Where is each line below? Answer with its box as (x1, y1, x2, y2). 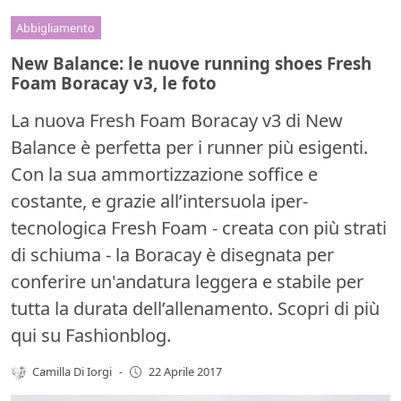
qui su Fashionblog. (11, 322, 171, 347)
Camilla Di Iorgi (32, 363, 113, 380)
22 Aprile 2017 (148, 363, 222, 380)
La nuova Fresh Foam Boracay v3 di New (11, 107, 343, 132)
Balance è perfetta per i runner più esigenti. (11, 134, 368, 159)
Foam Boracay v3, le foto (11, 71, 217, 94)
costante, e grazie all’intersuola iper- (11, 188, 308, 213)
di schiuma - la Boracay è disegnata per (11, 242, 334, 267)
